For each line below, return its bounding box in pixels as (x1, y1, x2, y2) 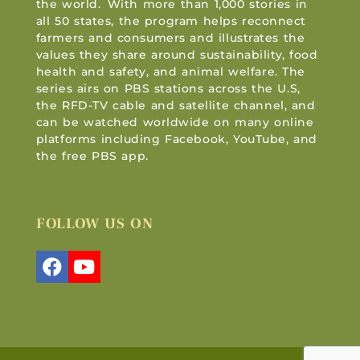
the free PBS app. (35, 149, 149, 164)
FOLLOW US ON (35, 214, 153, 234)
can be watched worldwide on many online (35, 115, 314, 130)
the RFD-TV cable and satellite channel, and (35, 98, 316, 113)
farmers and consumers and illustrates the (35, 31, 305, 46)
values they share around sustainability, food (35, 47, 318, 63)
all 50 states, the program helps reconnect (35, 14, 307, 29)
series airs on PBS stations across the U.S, (35, 81, 301, 96)
